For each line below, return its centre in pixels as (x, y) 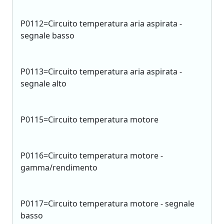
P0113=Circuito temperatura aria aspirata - (101, 71)
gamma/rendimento (59, 167)
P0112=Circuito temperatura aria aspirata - (101, 23)
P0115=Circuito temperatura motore (89, 119)
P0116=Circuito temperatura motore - (92, 155)
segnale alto (43, 83)
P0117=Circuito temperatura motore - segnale (107, 203)
